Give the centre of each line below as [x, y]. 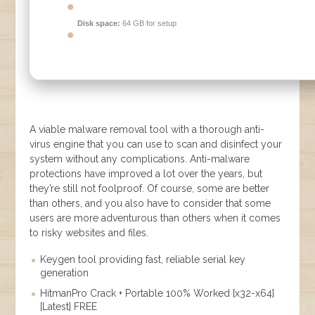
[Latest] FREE [69, 306]
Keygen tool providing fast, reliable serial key [143, 259]
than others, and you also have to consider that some [150, 203]
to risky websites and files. [89, 232]
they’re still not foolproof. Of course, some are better [150, 188]
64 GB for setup [149, 23]
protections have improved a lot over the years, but [146, 173]
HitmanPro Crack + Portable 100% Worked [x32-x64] [157, 293]
